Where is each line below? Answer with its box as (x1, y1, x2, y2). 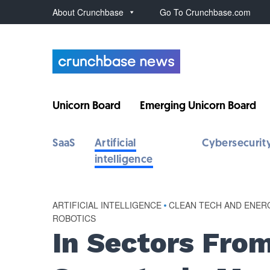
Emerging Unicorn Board (140, 101, 257, 112)
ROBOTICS (52, 212, 96, 224)
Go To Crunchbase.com (160, 6, 251, 18)
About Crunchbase (52, 6, 124, 18)
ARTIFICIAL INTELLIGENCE (52, 199, 162, 211)
